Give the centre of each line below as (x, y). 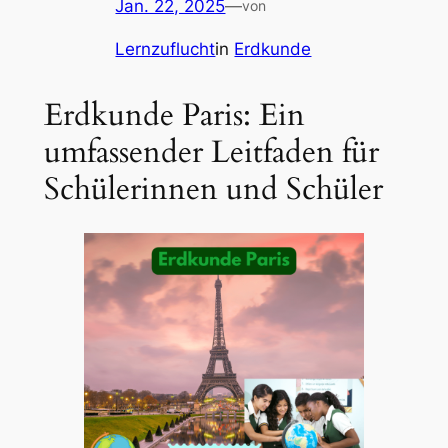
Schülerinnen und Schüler (213, 188)
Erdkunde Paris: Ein (174, 114)
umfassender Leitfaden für (211, 151)
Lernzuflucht (165, 49)
